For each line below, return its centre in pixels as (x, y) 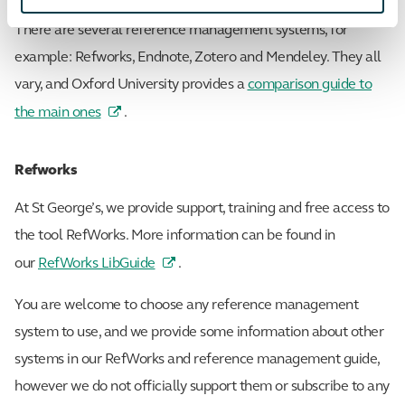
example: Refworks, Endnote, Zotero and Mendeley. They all (198, 58)
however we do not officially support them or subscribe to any (202, 386)
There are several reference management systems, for (181, 31)
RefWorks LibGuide (97, 264)
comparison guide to (309, 85)
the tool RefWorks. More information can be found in (175, 235)
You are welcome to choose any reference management (186, 305)
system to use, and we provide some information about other (199, 332)
